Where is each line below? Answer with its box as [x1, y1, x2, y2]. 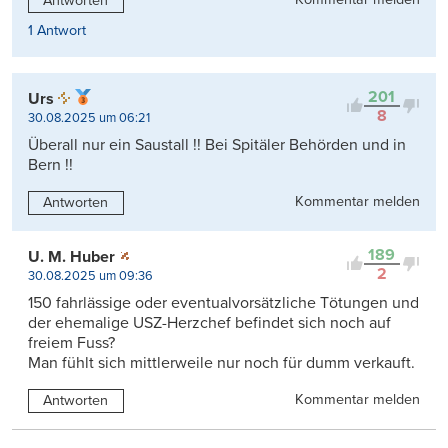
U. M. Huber [28, 246, 115, 267]
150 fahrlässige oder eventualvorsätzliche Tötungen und [28, 292, 419, 313]
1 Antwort [28, 21, 86, 39]
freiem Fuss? [28, 332, 115, 353]
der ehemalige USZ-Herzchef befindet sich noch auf [28, 312, 391, 333]
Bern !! [28, 154, 73, 175]
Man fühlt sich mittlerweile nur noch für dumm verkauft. [28, 352, 415, 373]
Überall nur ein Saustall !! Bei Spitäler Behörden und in [28, 134, 406, 155]
